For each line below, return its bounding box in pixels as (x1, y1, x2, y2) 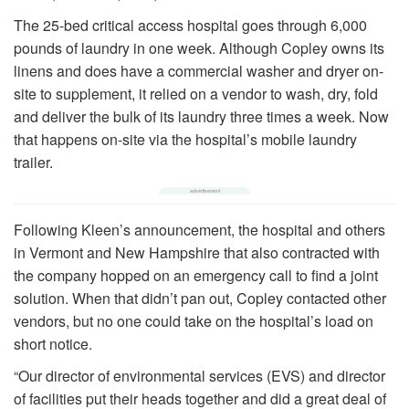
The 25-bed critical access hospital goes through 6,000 (14, 15, 367, 37)
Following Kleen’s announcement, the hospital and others (14, 219, 385, 241)
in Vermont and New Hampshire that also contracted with (14, 242, 380, 264)
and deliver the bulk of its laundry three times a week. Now (14, 106, 389, 128)
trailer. (14, 152, 53, 173)
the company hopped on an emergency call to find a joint (14, 265, 378, 287)
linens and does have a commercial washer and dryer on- (14, 60, 383, 82)
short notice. (14, 333, 92, 355)
